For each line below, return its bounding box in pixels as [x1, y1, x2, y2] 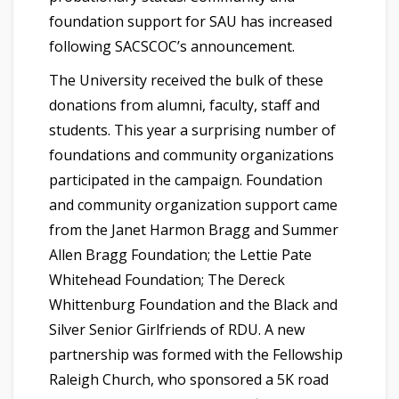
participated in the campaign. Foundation [49, 170, 322, 191]
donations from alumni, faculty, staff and [49, 95, 320, 116]
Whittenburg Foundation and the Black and [49, 295, 338, 315]
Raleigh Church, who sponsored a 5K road [49, 370, 329, 390]
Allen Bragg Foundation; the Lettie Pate [49, 245, 312, 265]
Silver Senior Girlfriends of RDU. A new [49, 320, 305, 340]
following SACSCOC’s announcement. [49, 37, 295, 57]
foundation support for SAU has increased [49, 12, 332, 32]
